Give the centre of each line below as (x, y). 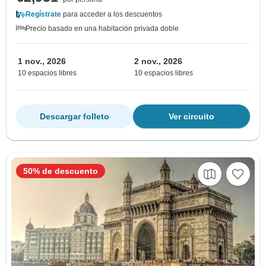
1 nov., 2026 (42, 61)
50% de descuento (61, 171)
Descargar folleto (75, 117)
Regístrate (43, 15)
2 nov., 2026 (158, 61)
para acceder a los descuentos (112, 15)
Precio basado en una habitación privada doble (102, 29)
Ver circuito (191, 117)
